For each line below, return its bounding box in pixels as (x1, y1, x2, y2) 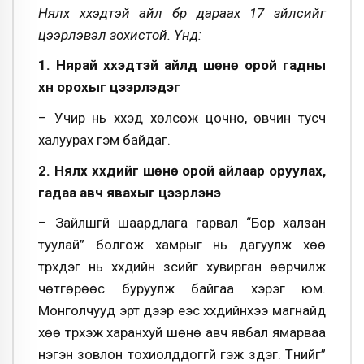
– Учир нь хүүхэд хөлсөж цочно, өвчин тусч (38, 109, 326, 126)
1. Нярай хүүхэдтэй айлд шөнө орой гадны (38, 57, 326, 74)
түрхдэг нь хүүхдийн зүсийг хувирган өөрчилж (38, 258, 326, 275)
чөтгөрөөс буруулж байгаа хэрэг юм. (38, 280, 326, 297)
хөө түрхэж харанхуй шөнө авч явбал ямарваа (38, 324, 326, 341)
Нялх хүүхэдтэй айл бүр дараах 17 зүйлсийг (38, 4, 326, 21)
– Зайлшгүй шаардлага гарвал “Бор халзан (38, 214, 326, 232)
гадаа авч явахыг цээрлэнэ (38, 184, 221, 201)
